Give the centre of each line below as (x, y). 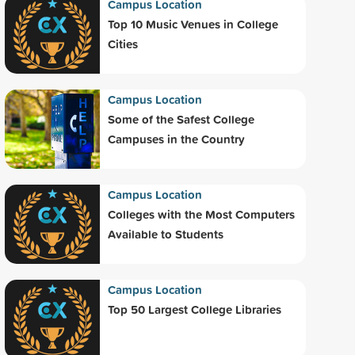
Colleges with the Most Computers (201, 215)
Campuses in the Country (176, 139)
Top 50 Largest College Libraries (195, 310)
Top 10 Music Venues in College (193, 25)
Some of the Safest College (181, 120)
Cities (123, 44)
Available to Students (166, 235)
